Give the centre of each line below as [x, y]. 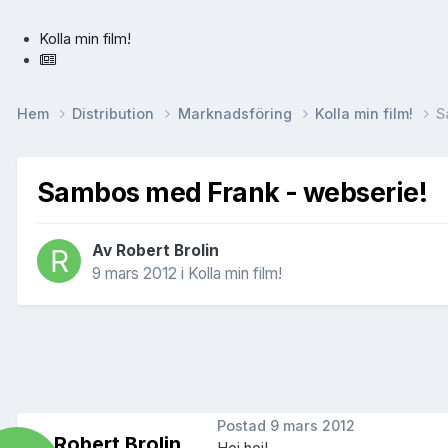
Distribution [115, 114]
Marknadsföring [236, 114]
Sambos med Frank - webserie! [232, 192]
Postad [243, 425]
